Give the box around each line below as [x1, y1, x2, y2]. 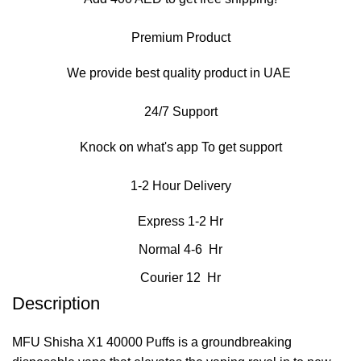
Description [12, 293, 100, 313]
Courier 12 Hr [140, 270, 221, 284]
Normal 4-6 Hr [139, 242, 222, 256]
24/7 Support [143, 104, 218, 118]
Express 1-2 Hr [138, 214, 223, 228]
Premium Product [131, 30, 230, 44]
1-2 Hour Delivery [130, 178, 231, 193]
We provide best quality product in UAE [67, 65, 294, 80]
